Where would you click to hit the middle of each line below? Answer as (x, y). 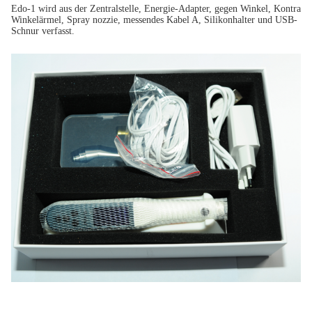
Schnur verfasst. (43, 31)
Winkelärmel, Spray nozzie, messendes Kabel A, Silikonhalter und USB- (154, 20)
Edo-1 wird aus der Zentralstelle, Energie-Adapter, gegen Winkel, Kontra (156, 9)
